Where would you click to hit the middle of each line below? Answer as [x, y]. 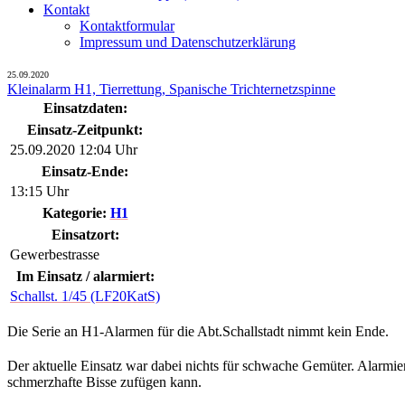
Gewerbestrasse [55, 254]
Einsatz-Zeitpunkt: [85, 130]
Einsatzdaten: [85, 108]
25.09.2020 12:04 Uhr [74, 150]
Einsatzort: [85, 235]
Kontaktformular [127, 26]
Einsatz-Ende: [85, 171]
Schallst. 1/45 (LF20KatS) [85, 296]
